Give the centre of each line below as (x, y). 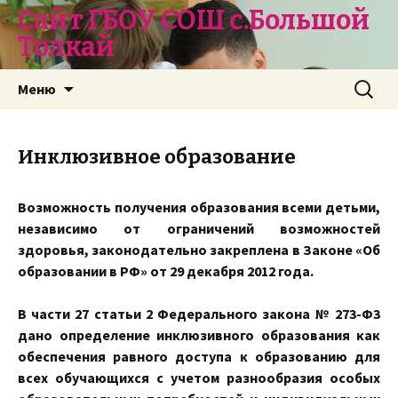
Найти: (371, 80)
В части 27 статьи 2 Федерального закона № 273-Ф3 (199, 314)
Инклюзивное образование (157, 157)
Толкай (66, 47)
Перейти (101, 79)
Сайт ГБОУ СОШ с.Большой (194, 20)
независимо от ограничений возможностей (199, 228)
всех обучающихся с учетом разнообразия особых (199, 378)
